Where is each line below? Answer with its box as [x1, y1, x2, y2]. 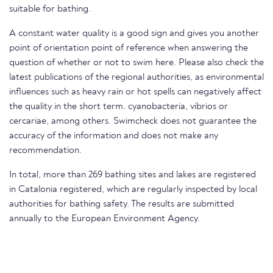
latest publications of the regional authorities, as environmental [9, 73, 264, 82]
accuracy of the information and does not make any [9, 131, 218, 141]
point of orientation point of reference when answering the [9, 43, 248, 53]
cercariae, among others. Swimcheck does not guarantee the [9, 116, 257, 126]
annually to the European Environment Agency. [9, 214, 200, 224]
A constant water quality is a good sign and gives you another [9, 29, 259, 38]
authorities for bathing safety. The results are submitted [9, 199, 234, 209]
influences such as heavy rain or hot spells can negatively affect [9, 87, 261, 97]
